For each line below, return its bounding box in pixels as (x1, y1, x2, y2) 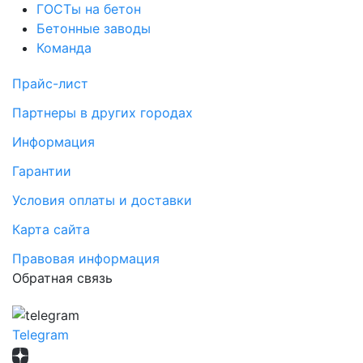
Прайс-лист (12, 75, 88, 92)
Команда (36, 40, 92, 57)
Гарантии (12, 163, 71, 180)
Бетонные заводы (36, 20, 151, 37)
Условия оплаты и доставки (12, 192, 192, 209)
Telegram (12, 326, 69, 343)
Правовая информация (12, 250, 160, 267)
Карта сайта (12, 221, 90, 238)
